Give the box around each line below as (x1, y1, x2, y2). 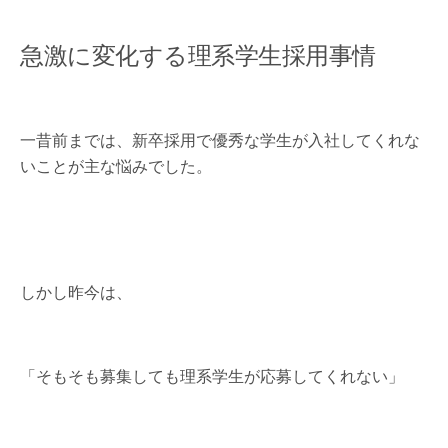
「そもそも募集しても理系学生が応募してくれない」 (20, 364, 404, 387)
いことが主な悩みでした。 (20, 154, 212, 177)
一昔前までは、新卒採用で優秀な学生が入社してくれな (20, 128, 420, 151)
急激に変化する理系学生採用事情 (20, 34, 376, 71)
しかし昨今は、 (20, 280, 132, 303)
